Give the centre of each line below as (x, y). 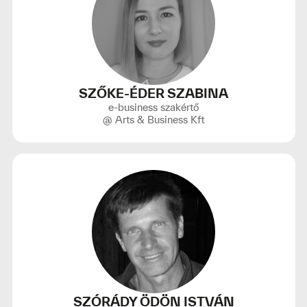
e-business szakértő (153, 107)
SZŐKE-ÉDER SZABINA (153, 93)
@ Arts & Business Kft (153, 120)
